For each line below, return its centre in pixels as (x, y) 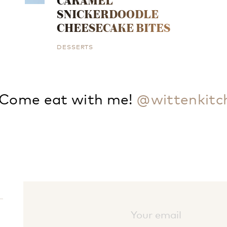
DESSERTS (75, 46)
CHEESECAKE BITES (114, 27)
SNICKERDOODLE (108, 14)
